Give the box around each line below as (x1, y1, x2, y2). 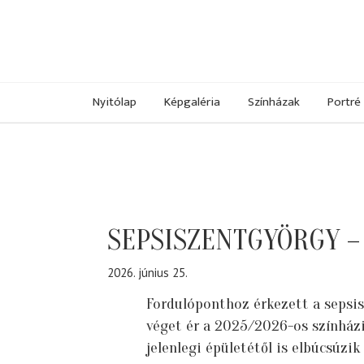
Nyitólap (93, 91, 136, 112)
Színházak (248, 91, 300, 112)
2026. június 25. (107, 265, 188, 281)
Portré (327, 91, 361, 112)
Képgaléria (164, 91, 220, 112)
